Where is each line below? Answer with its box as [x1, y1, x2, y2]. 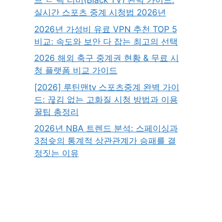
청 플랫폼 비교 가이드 [34, 65, 117, 76]
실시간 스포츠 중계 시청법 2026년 [34, 7, 166, 18]
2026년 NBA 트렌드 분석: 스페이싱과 [34, 123, 178, 134]
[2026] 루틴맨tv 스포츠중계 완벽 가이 [34, 82, 179, 92]
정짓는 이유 [34, 148, 79, 159]
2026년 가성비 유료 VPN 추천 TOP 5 [34, 24, 177, 34]
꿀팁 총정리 [34, 107, 79, 117]
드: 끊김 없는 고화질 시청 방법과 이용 [34, 94, 178, 105]
